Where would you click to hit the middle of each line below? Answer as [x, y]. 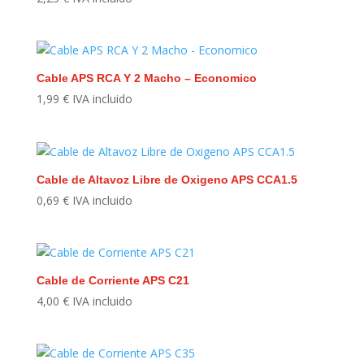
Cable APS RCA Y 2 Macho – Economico [146, 78]
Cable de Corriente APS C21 [113, 280]
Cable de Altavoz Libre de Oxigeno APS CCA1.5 [167, 179]
